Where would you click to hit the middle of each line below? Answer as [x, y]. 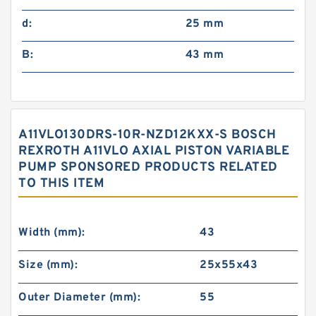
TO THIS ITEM [61, 184]
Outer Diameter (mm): [79, 298]
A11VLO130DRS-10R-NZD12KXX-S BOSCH [147, 135]
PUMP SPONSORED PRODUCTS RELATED [148, 168]
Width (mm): [52, 233]
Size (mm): [48, 265]
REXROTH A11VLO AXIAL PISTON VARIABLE [154, 151]
